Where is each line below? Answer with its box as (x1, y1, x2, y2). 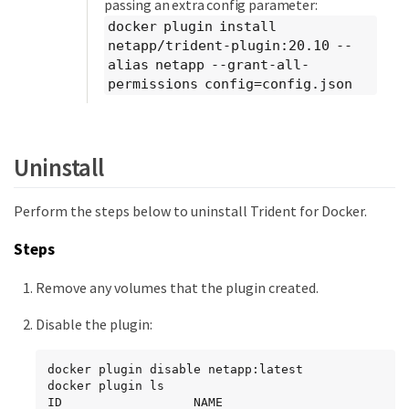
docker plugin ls (47, 379, 164, 393)
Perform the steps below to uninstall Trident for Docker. (14, 202, 367, 221)
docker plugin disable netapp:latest (47, 362, 303, 377)
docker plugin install (108, 17, 277, 35)
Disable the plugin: (36, 315, 152, 334)
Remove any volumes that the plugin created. (36, 278, 319, 298)
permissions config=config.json (108, 75, 352, 92)
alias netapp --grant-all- (108, 56, 309, 73)
